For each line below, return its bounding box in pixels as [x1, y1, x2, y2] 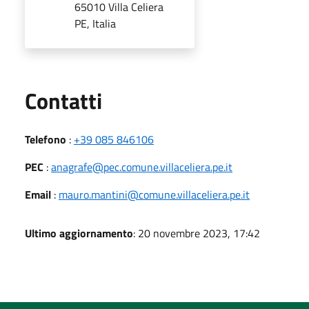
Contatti [25, 83, 102, 117]
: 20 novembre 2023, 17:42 [133, 224, 260, 241]
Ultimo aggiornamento [25, 224, 133, 241]
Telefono [25, 130, 66, 148]
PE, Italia [74, 14, 116, 32]
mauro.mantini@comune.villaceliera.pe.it [59, 186, 250, 203]
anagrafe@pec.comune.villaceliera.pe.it [51, 158, 232, 175]
